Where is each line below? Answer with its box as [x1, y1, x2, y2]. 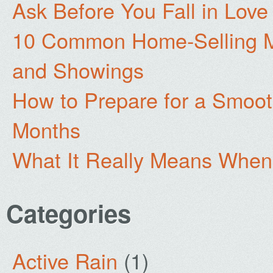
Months [12, 115, 80, 144]
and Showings [12, 55, 144, 85]
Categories [6, 196, 131, 230]
